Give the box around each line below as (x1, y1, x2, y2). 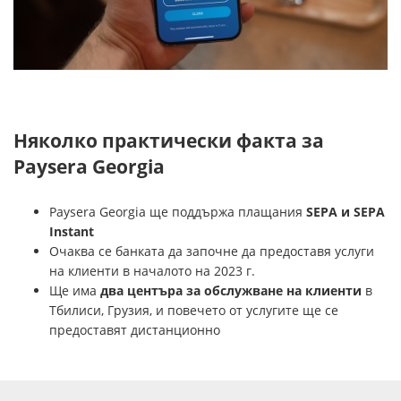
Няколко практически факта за (13, 127, 324, 153)
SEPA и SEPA (306, 202, 385, 220)
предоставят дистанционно (49, 320, 220, 338)
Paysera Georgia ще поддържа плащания (49, 202, 306, 220)
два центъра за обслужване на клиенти (100, 281, 362, 299)
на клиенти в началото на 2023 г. (49, 261, 255, 279)
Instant (49, 222, 94, 240)
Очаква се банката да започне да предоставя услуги (49, 242, 374, 260)
